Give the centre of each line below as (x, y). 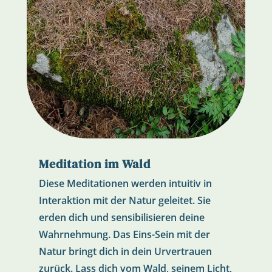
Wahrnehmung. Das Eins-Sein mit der (124, 234)
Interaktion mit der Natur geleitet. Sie (124, 200)
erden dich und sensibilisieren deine (121, 217)
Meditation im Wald (94, 164)
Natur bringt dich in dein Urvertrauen (125, 251)
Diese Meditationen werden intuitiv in (125, 183)
